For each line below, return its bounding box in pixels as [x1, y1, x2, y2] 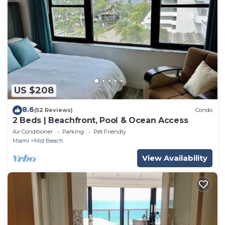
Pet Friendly [93, 128, 126, 135]
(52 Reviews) [34, 106, 73, 114]
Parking [62, 128, 84, 135]
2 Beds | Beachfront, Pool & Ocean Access [13, 115, 188, 125]
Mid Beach [34, 137, 63, 144]
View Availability [142, 153, 207, 163]
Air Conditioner [13, 128, 53, 135]
